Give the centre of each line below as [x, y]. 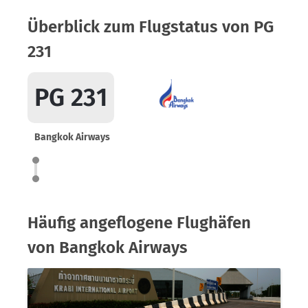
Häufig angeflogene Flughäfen [139, 223]
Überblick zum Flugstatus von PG [151, 27]
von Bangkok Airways [108, 247]
